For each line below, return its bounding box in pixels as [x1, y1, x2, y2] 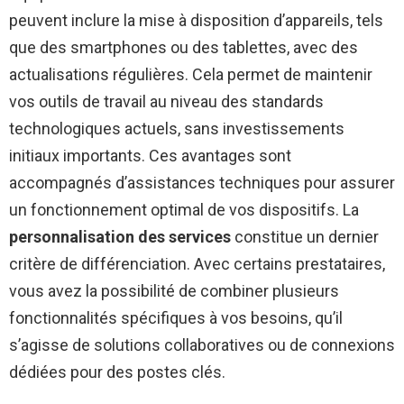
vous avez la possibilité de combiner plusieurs [9, 281, 339, 301]
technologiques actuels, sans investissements [9, 119, 344, 139]
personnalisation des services [9, 227, 231, 247]
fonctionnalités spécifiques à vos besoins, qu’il [9, 308, 343, 328]
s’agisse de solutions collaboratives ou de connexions [9, 335, 395, 355]
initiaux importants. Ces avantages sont [9, 146, 291, 166]
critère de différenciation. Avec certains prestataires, [9, 254, 385, 274]
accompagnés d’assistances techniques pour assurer [9, 173, 395, 193]
